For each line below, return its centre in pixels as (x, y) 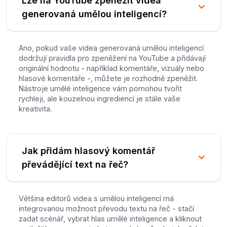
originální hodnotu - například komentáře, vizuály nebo (112, 68)
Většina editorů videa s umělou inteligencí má (97, 198)
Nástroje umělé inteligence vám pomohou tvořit (101, 88)
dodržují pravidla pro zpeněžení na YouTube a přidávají (112, 58)
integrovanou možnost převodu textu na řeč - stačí (107, 209)
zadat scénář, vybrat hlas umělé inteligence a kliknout (110, 219)
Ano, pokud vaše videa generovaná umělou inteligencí (111, 48)
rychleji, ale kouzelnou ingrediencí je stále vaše (100, 99)
